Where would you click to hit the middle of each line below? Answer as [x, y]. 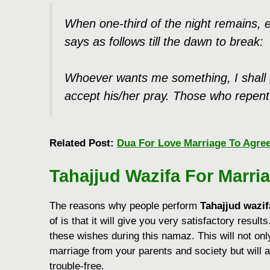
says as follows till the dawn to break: [164, 41]
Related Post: [83, 143]
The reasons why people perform [125, 206]
